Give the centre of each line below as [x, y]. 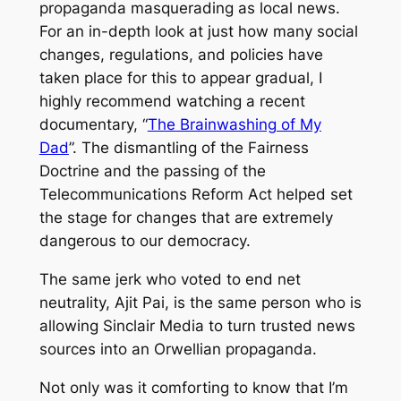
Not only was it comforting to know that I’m [193, 387]
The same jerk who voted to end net [170, 279]
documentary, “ [93, 125]
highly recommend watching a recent [172, 102]
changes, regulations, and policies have [181, 55]
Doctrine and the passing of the [152, 171]
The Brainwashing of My [234, 125]
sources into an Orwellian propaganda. [178, 349]
